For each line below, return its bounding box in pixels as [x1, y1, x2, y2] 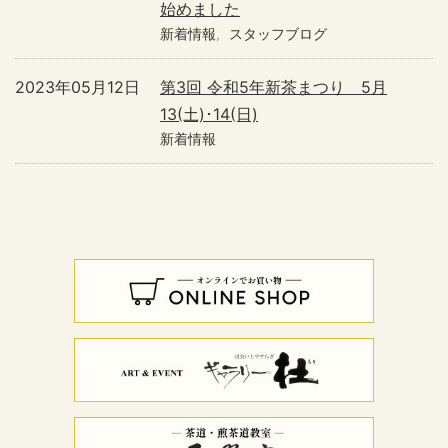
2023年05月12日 [15, 77, 140, 97]
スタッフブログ [229, 25, 327, 42]
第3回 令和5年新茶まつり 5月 [160, 77, 387, 97]
